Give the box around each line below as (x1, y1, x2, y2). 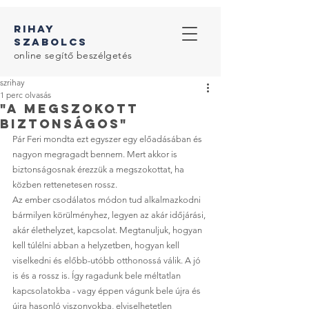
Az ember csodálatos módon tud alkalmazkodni (12, 195, 203, 205)
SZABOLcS (14, 35, 88, 48)
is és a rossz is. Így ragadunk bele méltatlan (12, 270, 183, 281)
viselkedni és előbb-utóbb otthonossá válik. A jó (12, 255, 203, 266)
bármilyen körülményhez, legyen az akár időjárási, (12, 210, 208, 220)
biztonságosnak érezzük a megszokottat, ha (12, 164, 186, 175)
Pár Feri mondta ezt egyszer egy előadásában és (12, 134, 204, 144)
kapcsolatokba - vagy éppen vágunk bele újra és (12, 286, 203, 296)
